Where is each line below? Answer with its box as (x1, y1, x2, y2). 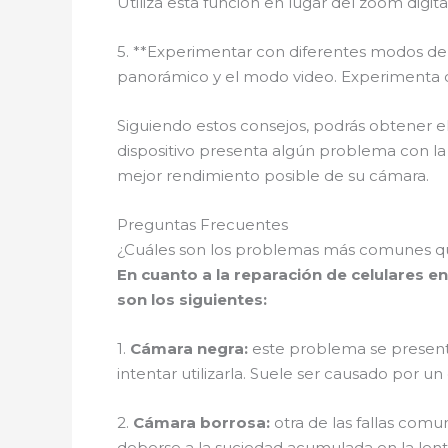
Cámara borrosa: (133, 413, 270, 432)
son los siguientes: (117, 290, 267, 309)
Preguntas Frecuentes (117, 215, 288, 234)
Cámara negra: (130, 339, 248, 358)
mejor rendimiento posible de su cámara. (117, 166, 429, 185)
